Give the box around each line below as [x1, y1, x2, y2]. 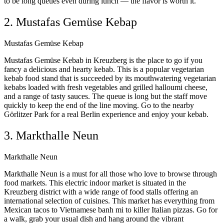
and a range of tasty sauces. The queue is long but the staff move [4, 92, 207, 101]
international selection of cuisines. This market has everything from [4, 196, 214, 205]
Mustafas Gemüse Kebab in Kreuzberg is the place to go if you [4, 56, 202, 65]
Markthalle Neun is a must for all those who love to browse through [4, 169, 217, 178]
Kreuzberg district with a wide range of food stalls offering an [4, 187, 198, 196]
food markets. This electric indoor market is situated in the [4, 178, 186, 187]
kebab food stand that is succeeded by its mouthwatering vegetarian [4, 74, 216, 83]
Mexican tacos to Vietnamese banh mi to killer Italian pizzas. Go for [4, 205, 217, 214]
